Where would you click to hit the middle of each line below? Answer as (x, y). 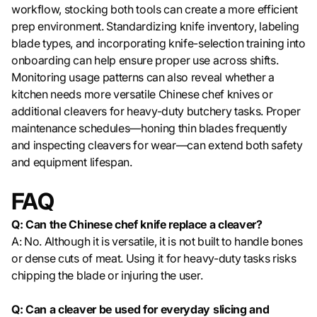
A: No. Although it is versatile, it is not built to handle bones (157, 242)
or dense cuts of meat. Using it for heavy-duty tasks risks (154, 259)
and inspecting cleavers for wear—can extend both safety (157, 145)
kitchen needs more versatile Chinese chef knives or (142, 94)
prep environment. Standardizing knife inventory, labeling (155, 27)
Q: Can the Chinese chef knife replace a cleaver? (137, 225)
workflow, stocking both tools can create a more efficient (155, 10)
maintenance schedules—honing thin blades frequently (149, 128)
